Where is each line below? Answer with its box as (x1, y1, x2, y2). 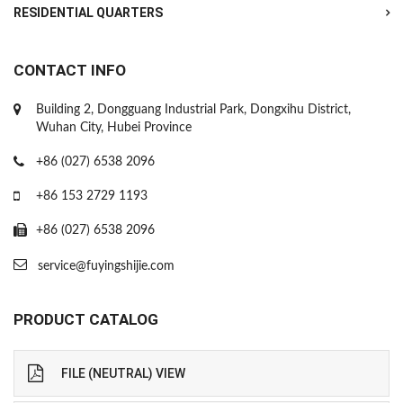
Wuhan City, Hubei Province (36, 121, 192, 134)
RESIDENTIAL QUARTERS (13, 5, 163, 20)
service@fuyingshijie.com (38, 260, 175, 273)
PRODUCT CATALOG (13, 310, 158, 328)
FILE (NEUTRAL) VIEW (61, 366, 185, 381)
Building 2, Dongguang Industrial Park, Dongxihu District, (36, 103, 351, 116)
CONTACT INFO (13, 61, 126, 79)
